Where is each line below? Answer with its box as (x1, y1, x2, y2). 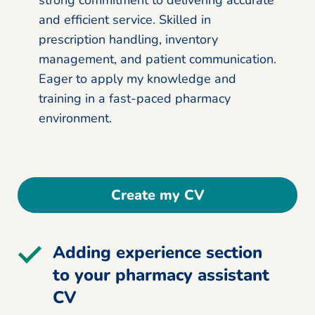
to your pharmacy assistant (53, 263, 269, 286)
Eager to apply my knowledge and (39, 70, 236, 87)
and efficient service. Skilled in (39, 11, 211, 28)
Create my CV (110, 185, 205, 205)
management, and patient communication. (39, 50, 276, 67)
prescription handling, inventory (39, 30, 218, 48)
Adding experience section (53, 240, 262, 264)
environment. (39, 109, 112, 127)
